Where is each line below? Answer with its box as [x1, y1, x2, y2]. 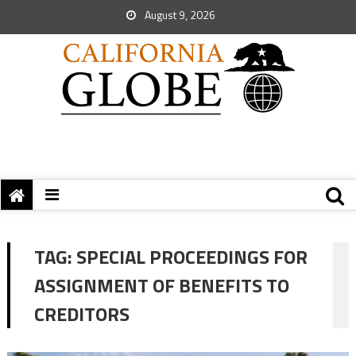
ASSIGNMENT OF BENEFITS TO [33, 271, 289, 300]
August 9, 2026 [142, 6, 215, 23]
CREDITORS [33, 300, 130, 328]
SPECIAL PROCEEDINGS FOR [75, 242, 308, 271]
